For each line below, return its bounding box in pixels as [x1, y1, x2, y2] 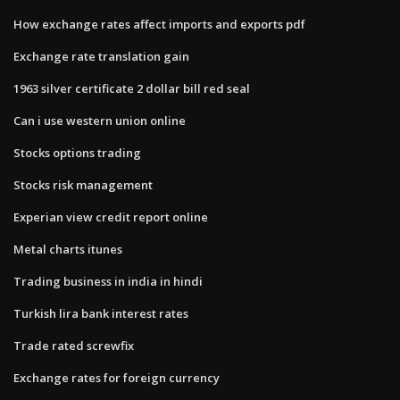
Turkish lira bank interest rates [13, 304, 188, 321]
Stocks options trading [13, 144, 141, 161]
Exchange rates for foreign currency [13, 369, 220, 386]
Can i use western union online [13, 112, 186, 129]
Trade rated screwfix [13, 337, 134, 354]
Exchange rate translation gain [13, 47, 189, 64]
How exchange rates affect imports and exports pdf [13, 15, 305, 32]
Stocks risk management [13, 176, 153, 193]
